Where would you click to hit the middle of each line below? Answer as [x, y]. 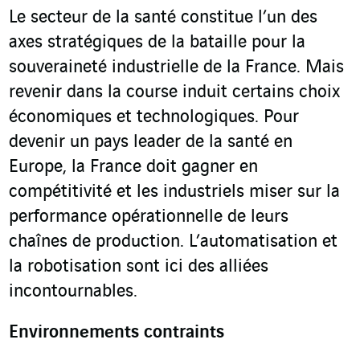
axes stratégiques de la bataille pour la [157, 42]
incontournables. [73, 291]
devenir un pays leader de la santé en [151, 142]
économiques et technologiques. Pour [154, 117]
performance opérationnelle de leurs [149, 217]
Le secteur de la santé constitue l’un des [163, 17]
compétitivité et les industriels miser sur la [174, 192]
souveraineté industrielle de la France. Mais [176, 67]
